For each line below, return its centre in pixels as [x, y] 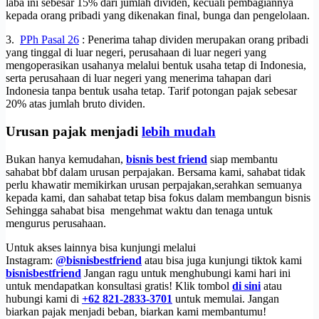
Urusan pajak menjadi [74, 131]
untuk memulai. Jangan [226, 298]
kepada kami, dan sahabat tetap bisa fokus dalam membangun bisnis [158, 197]
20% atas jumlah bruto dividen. [75, 104]
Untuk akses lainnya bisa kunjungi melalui [101, 247]
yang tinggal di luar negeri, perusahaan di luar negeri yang [136, 53]
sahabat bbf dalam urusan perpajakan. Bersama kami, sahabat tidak [156, 172]
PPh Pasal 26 [49, 40]
